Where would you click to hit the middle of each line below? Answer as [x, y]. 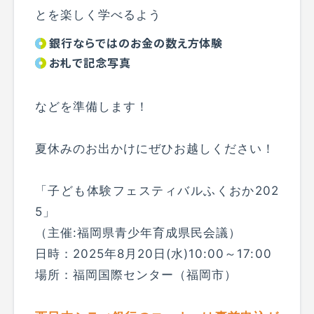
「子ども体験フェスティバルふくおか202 [157, 191]
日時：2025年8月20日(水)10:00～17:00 [153, 254]
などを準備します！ [92, 107]
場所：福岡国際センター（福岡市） [136, 275]
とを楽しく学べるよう [98, 15]
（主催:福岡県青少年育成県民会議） [138, 233]
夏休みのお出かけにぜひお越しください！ [155, 149]
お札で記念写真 [90, 63]
